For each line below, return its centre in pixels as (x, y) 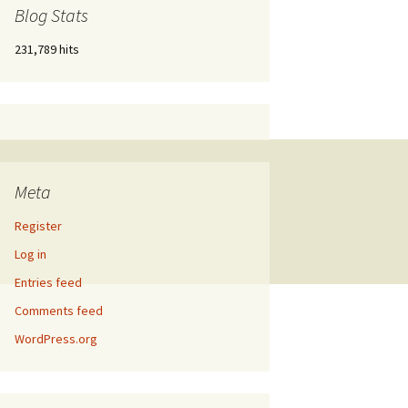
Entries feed (48, 282)
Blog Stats (51, 15)
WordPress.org (56, 339)
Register (38, 226)
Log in (31, 254)
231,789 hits (47, 49)
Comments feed (59, 311)
